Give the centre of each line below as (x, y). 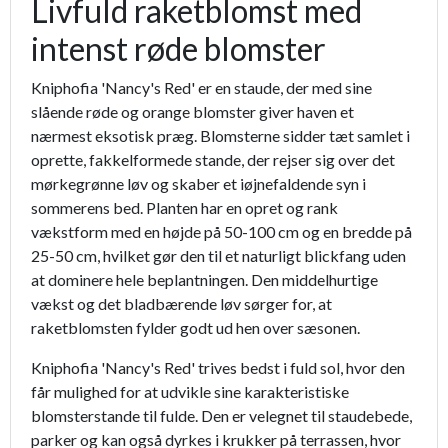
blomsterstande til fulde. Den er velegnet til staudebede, (221, 416)
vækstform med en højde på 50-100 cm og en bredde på (221, 232)
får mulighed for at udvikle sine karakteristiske (190, 392)
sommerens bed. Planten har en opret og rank (184, 208)
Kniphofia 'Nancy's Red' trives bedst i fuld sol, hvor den (218, 368)
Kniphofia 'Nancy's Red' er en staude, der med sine (201, 88)
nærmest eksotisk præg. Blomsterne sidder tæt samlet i (220, 136)
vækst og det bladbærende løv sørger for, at (181, 304)
